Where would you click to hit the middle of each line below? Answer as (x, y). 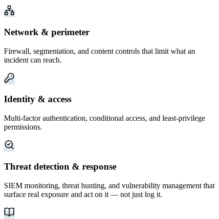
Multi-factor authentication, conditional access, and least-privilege (105, 118)
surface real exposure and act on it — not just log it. (83, 194)
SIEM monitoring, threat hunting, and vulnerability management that (109, 185)
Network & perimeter (47, 32)
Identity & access (38, 99)
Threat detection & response (60, 166)
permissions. (23, 127)
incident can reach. (33, 60)
